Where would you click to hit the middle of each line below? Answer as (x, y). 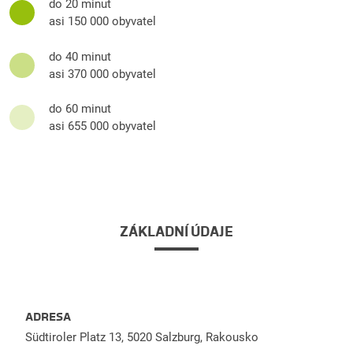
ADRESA (48, 316)
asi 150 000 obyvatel (102, 22)
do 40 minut (80, 56)
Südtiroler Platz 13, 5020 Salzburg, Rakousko (142, 337)
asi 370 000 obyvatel (102, 74)
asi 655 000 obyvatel (102, 126)
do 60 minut (80, 109)
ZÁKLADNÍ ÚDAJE (176, 231)
